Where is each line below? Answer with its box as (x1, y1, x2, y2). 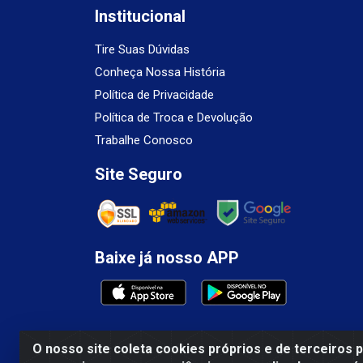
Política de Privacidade (95, 88, 214, 103)
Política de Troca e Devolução (95, 110, 253, 126)
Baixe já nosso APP (95, 248, 239, 268)
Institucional (95, 6, 186, 27)
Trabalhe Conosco (95, 133, 193, 148)
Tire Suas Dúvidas (95, 42, 190, 58)
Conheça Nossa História (95, 65, 225, 80)
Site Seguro (95, 164, 182, 185)
